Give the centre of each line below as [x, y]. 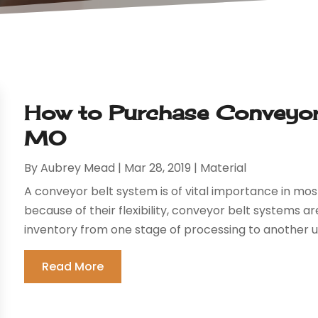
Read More [73, 267]
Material [224, 168]
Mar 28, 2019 [158, 168]
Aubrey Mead [78, 168]
